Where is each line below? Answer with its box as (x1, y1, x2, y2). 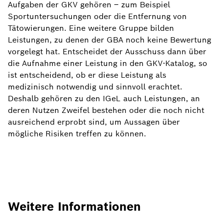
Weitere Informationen (8, 199, 141, 214)
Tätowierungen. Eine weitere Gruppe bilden (8, 23, 174, 33)
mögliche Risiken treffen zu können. (8, 129, 146, 139)
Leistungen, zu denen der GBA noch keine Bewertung (8, 35, 211, 45)
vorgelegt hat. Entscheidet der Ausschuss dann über (8, 46, 206, 57)
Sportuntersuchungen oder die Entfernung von (8, 11, 187, 22)
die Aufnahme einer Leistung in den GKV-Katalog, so (8, 58, 207, 68)
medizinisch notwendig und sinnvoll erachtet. (8, 82, 182, 92)
